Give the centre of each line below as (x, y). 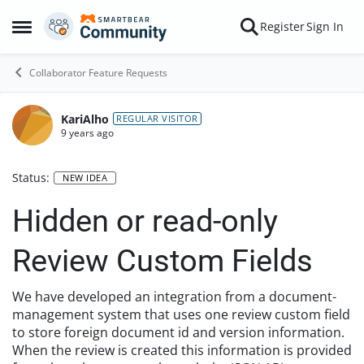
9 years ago (87, 132)
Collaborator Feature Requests (98, 73)
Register (282, 26)
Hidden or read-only (145, 221)
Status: (31, 178)
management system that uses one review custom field (181, 314)
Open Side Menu (62, 31)
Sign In (325, 26)
